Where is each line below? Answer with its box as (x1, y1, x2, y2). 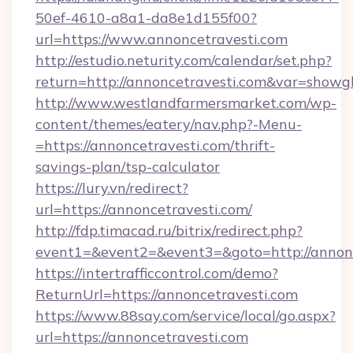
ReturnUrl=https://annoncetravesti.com (35, 285, 298, 303)
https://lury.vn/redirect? (35, 179, 188, 197)
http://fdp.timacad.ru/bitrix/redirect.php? (35, 221, 303, 240)
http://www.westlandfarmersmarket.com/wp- (35, 94, 336, 112)
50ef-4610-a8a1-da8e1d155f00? (35, 9, 257, 27)
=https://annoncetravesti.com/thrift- (35, 136, 275, 154)
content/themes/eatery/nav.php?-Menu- (35, 115, 302, 133)
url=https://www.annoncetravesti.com (35, 30, 288, 48)
